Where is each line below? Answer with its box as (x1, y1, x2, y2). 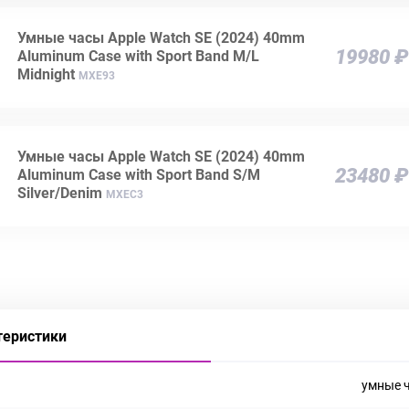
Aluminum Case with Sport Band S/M (17, 166, 260, 184)
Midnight (17, 66, 75, 84)
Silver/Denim (17, 184, 102, 203)
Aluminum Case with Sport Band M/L (17, 47, 259, 66)
